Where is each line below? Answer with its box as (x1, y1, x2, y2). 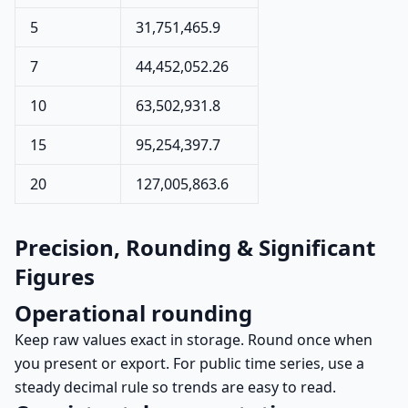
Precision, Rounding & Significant (15, 232, 375, 262)
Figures (15, 261, 95, 291)
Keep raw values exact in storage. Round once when (15, 330, 372, 350)
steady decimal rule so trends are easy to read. (15, 377, 336, 397)
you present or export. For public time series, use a (15, 353, 364, 373)
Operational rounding (15, 298, 252, 328)
